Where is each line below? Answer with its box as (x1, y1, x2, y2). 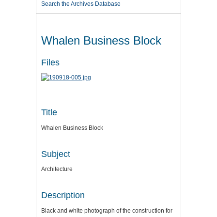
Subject (41, 149, 70, 159)
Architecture (41, 166, 73, 173)
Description (41, 190, 85, 201)
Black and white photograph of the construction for (41, 207, 172, 214)
